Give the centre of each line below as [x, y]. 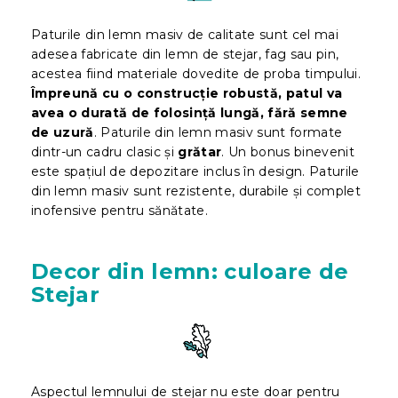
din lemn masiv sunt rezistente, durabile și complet [196, 191]
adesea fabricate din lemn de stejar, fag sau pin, [185, 54]
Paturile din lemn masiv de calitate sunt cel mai [185, 34]
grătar [200, 151]
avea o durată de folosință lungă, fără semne [190, 112]
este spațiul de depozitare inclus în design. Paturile [195, 171]
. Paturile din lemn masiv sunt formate [218, 132]
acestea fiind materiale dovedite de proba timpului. [196, 73]
